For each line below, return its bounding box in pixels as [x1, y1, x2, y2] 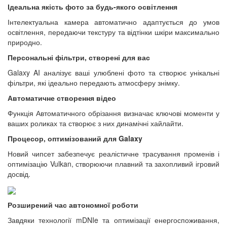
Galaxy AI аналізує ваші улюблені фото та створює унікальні [8, 67, 219, 78]
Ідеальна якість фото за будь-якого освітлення [8, 2, 177, 12]
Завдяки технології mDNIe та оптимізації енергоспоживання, [8, 214, 219, 225]
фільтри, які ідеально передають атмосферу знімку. [8, 78, 180, 88]
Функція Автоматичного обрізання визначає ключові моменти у [8, 108, 219, 119]
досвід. [8, 169, 30, 179]
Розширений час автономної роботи [8, 199, 138, 210]
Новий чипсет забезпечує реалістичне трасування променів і [8, 148, 219, 159]
